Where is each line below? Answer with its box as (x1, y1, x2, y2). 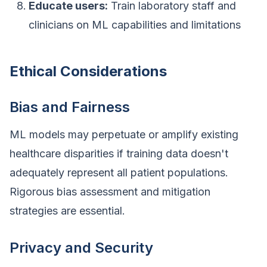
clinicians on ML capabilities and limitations (29, 18, 241, 31)
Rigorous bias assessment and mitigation (10, 185, 210, 198)
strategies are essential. (10, 204, 125, 217)
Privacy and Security (10, 239, 153, 256)
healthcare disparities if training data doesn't (10, 147, 228, 160)
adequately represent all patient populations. (10, 166, 228, 179)
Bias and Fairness (10, 98, 130, 116)
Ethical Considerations (10, 63, 167, 80)
